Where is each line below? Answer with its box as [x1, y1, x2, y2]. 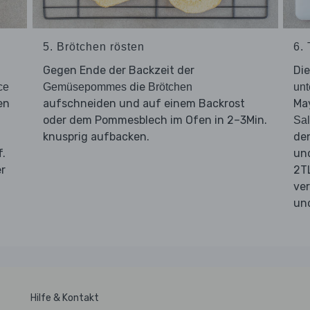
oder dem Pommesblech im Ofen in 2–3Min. [42, 113, 267, 127]
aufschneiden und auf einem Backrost [42, 96, 245, 110]
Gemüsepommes [42, 80, 127, 93]
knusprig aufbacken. [42, 129, 149, 143]
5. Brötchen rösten [42, 40, 145, 53]
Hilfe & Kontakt [30, 291, 99, 304]
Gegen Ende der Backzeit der [42, 63, 194, 77]
